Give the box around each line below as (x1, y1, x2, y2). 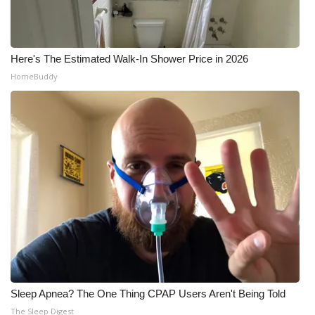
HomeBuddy (11, 71, 58, 82)
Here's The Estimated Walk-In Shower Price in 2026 (11, 53, 248, 65)
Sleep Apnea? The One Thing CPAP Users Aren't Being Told (11, 288, 285, 300)
